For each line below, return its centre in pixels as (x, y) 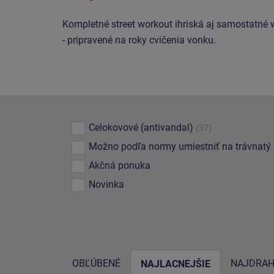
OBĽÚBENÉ (96, 263)
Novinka (106, 184)
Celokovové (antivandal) (141, 128)
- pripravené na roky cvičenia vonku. (139, 40)
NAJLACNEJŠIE (176, 264)
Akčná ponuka (120, 165)
